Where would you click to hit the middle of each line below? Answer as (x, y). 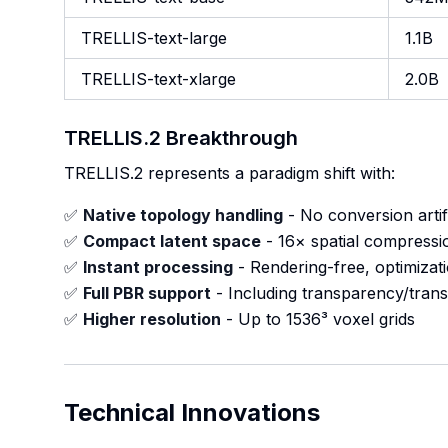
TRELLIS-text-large (154, 38)
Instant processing (158, 267)
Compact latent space (172, 241)
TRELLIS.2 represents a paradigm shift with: (229, 173)
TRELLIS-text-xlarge (158, 79)
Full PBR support (147, 293)
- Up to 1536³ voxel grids (318, 319)
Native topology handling (183, 215)
